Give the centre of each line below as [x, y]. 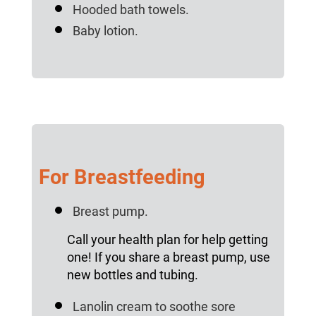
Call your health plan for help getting [167, 240]
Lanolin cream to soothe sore [154, 307]
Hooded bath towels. [130, 10]
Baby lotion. [105, 31]
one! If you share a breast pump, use [168, 257]
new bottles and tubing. [132, 275]
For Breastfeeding [122, 177]
